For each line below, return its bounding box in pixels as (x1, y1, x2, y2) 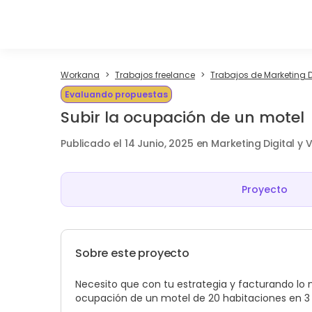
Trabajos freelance (115, 69, 195, 81)
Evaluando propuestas (65, 88, 168, 100)
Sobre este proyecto (75, 245, 189, 261)
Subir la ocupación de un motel (61, 107, 304, 128)
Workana (61, 69, 100, 81)
